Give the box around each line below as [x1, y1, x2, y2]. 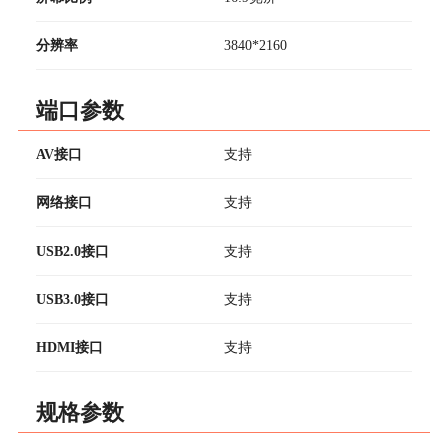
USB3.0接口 [35, 290, 109, 307]
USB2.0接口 [35, 242, 109, 259]
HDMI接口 [35, 339, 103, 356]
